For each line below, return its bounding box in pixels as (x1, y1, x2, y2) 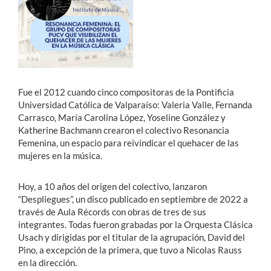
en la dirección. (18, 257, 77, 269)
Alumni (9, 94, 43, 108)
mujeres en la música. (18, 150, 102, 162)
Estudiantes (9, 27, 64, 41)
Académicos (9, 50, 65, 63)
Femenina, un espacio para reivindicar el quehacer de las (18, 137, 239, 149)
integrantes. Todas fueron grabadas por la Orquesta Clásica (18, 219, 253, 230)
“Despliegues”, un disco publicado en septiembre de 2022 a (18, 194, 248, 205)
